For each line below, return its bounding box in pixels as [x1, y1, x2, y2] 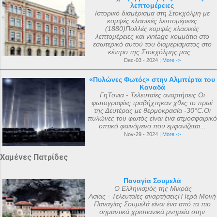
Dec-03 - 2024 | [124, 57, 162, 63]
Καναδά [139, 83, 165, 91]
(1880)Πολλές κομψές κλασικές [105, 25, 199, 32]
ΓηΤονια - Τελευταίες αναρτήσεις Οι [99, 91, 205, 99]
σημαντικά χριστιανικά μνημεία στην [99, 208, 205, 216]
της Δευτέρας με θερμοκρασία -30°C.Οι [93, 107, 211, 114]
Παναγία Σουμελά [123, 177, 181, 185]
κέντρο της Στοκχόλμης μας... [108, 48, 196, 56]
